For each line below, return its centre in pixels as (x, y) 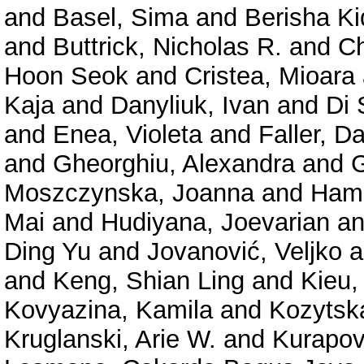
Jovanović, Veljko (245, 251)
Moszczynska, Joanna (129, 193)
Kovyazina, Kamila (108, 310)
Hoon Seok (66, 76)
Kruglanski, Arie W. (110, 339)
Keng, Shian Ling (149, 280)
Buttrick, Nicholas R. (167, 46)
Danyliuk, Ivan (190, 105)
